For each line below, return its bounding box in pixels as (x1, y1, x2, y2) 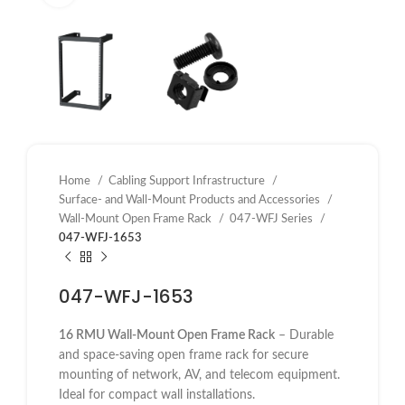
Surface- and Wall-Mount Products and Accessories (59, 193, 323, 206)
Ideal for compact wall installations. (59, 388, 255, 401)
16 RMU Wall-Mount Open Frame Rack (59, 328, 275, 342)
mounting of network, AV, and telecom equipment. (59, 368, 340, 381)
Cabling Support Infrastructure (108, 174, 268, 187)
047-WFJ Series (230, 212, 316, 225)
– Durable (275, 328, 334, 342)
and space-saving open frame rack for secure (59, 348, 308, 362)
